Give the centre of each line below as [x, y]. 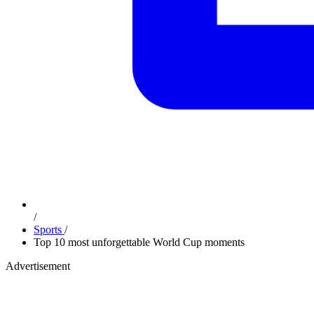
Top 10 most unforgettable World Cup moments [139, 242]
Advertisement [38, 266]
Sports [49, 230]
